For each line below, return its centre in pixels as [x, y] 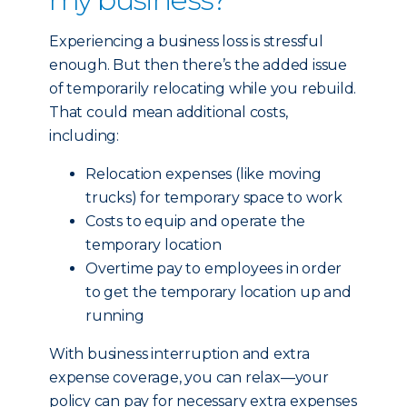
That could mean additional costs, [169, 112]
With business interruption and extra [179, 354]
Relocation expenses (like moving [203, 174]
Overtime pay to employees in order [214, 268]
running [115, 316]
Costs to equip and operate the [196, 221]
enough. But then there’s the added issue [198, 65]
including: [86, 136]
